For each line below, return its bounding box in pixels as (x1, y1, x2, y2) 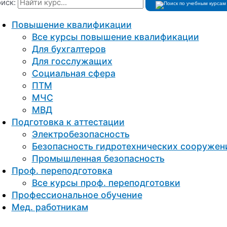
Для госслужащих (31, 56, 112, 67)
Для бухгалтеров (31, 44, 106, 55)
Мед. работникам (11, 202, 88, 213)
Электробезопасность (31, 129, 130, 140)
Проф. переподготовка (11, 165, 112, 176)
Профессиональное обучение (11, 190, 142, 201)
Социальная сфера (31, 68, 116, 79)
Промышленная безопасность (31, 153, 165, 164)
